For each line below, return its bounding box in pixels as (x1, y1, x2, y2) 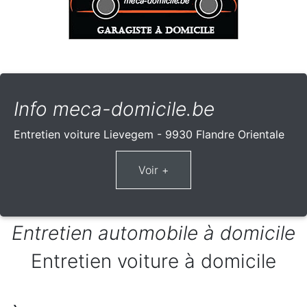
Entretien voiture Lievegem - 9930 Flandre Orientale (14, 127, 284, 142)
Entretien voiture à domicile (31, 249, 276, 273)
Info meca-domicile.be (14, 97, 214, 121)
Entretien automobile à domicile (12, 221, 295, 245)
